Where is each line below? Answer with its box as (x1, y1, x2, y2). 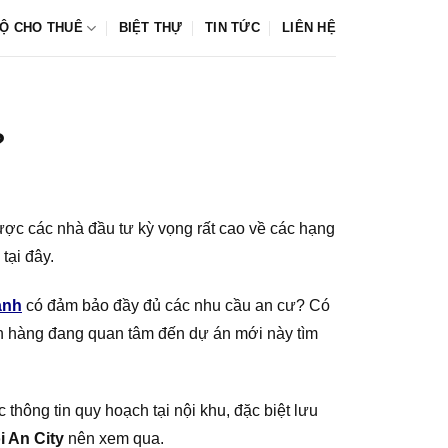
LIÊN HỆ (282, 20, 336, 35)
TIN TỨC (205, 20, 260, 35)
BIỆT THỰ (118, 20, 183, 35)
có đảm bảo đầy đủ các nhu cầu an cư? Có (22, 296, 330, 314)
